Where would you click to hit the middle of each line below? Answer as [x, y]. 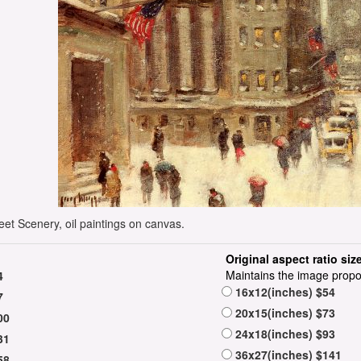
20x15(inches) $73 [284, 313]
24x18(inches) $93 [284, 334]
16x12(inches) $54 [284, 292]
